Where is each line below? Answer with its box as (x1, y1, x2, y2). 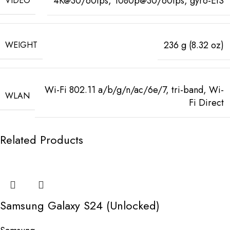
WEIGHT (5, 39, 37, 51)
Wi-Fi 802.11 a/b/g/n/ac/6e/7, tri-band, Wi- (45, 83, 224, 97)
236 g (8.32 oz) (164, 38, 224, 52)
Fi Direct (189, 95, 224, 109)
